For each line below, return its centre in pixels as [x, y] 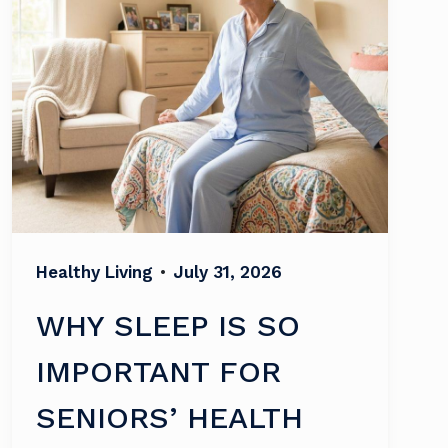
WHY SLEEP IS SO [168, 325]
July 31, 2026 [227, 272]
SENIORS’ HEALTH [169, 417]
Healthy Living [94, 272]
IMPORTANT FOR [158, 371]
